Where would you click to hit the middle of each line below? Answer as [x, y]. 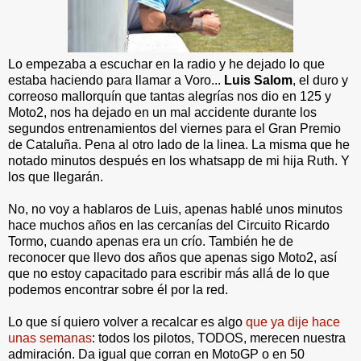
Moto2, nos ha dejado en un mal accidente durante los [162, 112]
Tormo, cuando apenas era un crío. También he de [151, 241]
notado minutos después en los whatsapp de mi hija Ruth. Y [179, 160]
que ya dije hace [293, 322]
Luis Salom [258, 80]
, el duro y [320, 80]
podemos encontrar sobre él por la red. [118, 289]
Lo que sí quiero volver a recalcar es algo [127, 322]
